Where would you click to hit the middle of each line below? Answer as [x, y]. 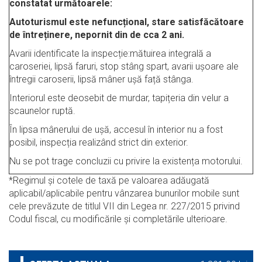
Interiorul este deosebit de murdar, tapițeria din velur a [119, 98]
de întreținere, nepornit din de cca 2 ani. [97, 35]
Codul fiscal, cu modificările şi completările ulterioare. [118, 219]
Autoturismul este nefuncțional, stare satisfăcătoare [127, 22]
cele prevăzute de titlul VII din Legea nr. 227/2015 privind [124, 206]
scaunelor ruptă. [42, 111]
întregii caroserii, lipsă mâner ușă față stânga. [101, 80]
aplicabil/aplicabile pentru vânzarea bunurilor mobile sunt [124, 194]
